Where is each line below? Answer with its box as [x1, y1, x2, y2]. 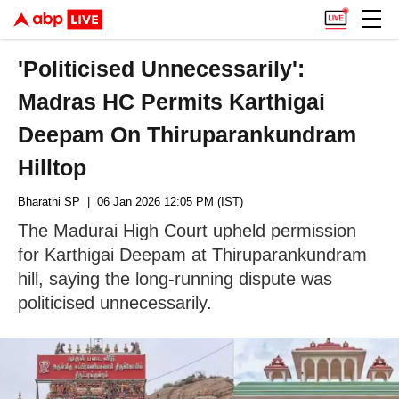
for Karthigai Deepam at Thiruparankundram [18, 245, 367, 265]
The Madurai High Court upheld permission [18, 221, 356, 240]
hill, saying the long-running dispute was [18, 269, 332, 289]
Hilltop [18, 155, 87, 180]
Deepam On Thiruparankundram [18, 122, 357, 147]
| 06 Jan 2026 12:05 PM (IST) [80, 195, 243, 208]
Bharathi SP [18, 195, 80, 208]
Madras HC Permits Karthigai [18, 89, 326, 114]
